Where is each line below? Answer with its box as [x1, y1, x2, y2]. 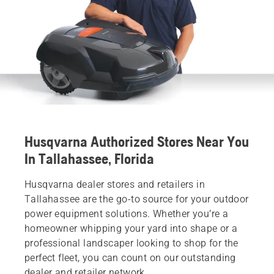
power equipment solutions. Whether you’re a [24, 207, 229, 220]
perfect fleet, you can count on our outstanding [24, 251, 236, 264]
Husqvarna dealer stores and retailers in [24, 178, 205, 190]
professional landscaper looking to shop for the [24, 237, 239, 249]
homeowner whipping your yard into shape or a [24, 222, 238, 234]
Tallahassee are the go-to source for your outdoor [24, 193, 249, 205]
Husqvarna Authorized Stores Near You [24, 133, 249, 150]
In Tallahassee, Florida [24, 150, 154, 167]
